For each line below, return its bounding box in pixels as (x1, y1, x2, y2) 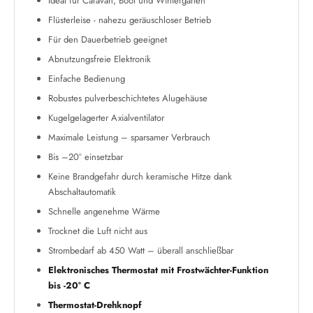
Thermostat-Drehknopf (48, 298, 141, 312)
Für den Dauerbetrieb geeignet (48, 33, 167, 46)
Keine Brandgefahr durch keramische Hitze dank (48, 170, 232, 183)
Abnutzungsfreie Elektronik (48, 52, 151, 66)
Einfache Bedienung (48, 72, 125, 85)
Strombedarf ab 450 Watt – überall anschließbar (48, 244, 233, 257)
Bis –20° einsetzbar (48, 150, 123, 163)
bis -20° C (48, 279, 90, 292)
